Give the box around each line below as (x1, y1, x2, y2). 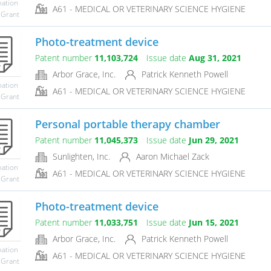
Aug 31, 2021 (188, 52, 241, 64)
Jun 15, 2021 (188, 217, 239, 229)
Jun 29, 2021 (188, 134, 239, 146)
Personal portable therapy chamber (34, 117, 220, 132)
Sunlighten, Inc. (50, 151, 110, 163)
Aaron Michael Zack (133, 151, 209, 163)
